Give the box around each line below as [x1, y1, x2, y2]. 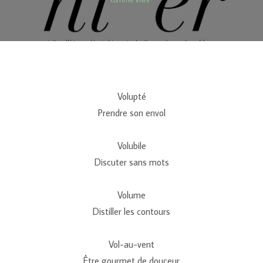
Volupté [117, 90, 146, 102]
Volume [117, 188, 146, 201]
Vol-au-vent [109, 238, 154, 250]
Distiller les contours [93, 205, 170, 217]
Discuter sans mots [94, 156, 169, 168]
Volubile [117, 139, 146, 151]
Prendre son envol [97, 106, 166, 119]
